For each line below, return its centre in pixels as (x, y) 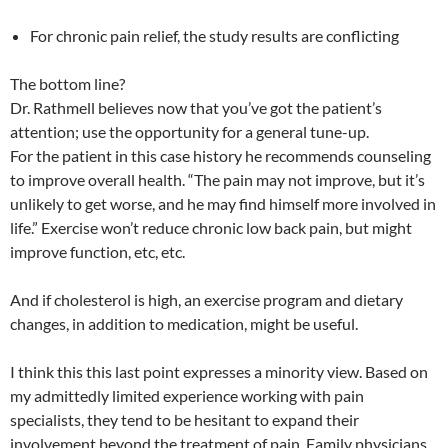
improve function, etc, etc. (97, 252)
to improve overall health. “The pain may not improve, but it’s (217, 180)
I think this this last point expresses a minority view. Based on (219, 372)
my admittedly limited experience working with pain (187, 396)
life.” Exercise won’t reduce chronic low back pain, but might (211, 228)
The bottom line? (67, 84)
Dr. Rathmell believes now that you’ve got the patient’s (196, 108)
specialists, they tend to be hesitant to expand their (184, 420)
